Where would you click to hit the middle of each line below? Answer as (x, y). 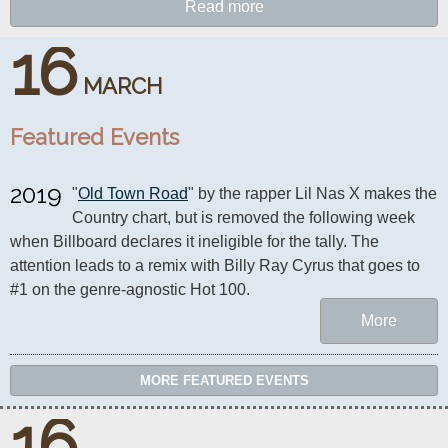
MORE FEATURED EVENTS (224, 380)
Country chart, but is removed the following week (243, 217)
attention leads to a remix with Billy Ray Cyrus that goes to (215, 265)
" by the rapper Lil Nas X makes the (312, 193)
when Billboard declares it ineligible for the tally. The (194, 241)
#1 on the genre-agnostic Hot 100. (130, 289)
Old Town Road (133, 193)
